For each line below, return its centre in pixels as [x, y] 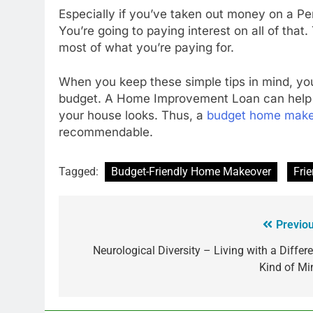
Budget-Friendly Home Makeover [191, 171]
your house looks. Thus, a [133, 115]
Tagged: [80, 171]
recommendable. [106, 132]
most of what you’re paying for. [146, 47]
